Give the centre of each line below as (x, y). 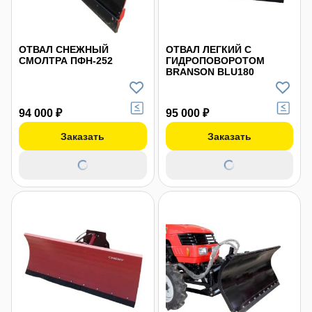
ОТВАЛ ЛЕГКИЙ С (208, 49)
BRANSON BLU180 (210, 71)
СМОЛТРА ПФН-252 (66, 60)
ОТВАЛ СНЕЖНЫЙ (64, 49)
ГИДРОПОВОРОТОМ (215, 60)
